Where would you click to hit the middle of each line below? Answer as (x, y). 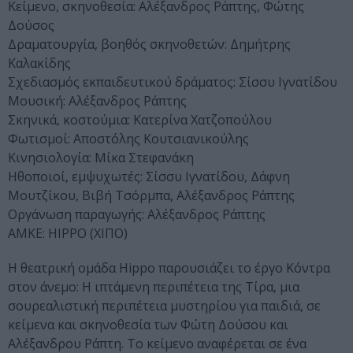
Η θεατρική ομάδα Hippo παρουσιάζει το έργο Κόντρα (169, 268)
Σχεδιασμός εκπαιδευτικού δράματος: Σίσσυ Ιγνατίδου (173, 82)
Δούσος (31, 26)
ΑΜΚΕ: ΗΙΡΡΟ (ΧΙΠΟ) (68, 234)
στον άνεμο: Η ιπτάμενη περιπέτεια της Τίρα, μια (154, 287)
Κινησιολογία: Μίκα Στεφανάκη (101, 158)
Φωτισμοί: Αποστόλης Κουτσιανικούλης (128, 139)
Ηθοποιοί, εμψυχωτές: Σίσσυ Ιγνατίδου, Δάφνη (149, 177)
